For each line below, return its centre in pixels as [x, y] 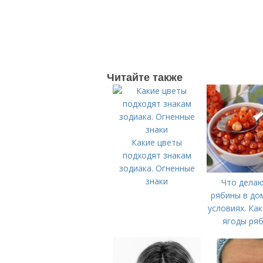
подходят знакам [157, 155]
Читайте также [145, 77]
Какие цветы [157, 142]
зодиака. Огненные [157, 168]
